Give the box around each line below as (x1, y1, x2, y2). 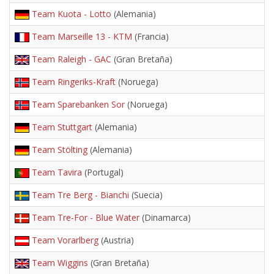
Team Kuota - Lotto (32, 8, 111, 20)
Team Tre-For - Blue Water (32, 212, 139, 223)
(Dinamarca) (139, 212, 191, 223)
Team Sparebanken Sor (32, 98, 125, 110)
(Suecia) (129, 189, 163, 201)
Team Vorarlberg (32, 234, 98, 246)
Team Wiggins (32, 257, 88, 268)
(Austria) (98, 234, 134, 246)
